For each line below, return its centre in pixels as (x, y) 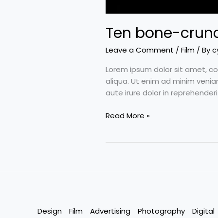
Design (50, 211)
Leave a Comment (140, 50)
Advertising (110, 211)
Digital (203, 211)
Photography (161, 211)
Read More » (128, 115)
